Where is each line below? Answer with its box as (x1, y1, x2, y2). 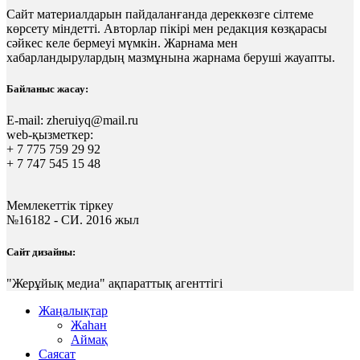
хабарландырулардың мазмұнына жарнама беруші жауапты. (6, 51, 335, 65)
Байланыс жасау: (6, 83, 88, 96)
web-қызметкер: (6, 128, 93, 142)
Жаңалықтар (39, 303, 108, 317)
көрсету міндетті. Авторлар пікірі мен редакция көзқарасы (6, 22, 327, 36)
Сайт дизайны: (6, 245, 76, 258)
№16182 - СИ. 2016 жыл (6, 213, 139, 227)
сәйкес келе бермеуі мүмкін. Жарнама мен (6, 36, 238, 51)
